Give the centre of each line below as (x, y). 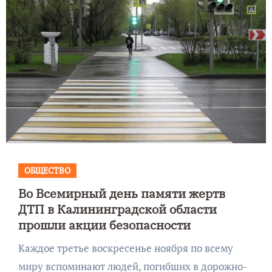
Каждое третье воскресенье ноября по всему (21, 248)
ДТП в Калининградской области (117, 209)
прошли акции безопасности (104, 225)
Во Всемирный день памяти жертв (121, 193)
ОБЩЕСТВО (47, 170)
